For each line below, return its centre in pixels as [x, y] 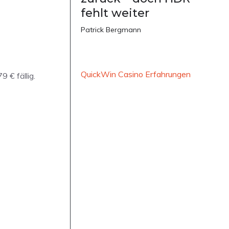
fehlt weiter [115, 13]
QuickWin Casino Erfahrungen [136, 74]
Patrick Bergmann [111, 30]
